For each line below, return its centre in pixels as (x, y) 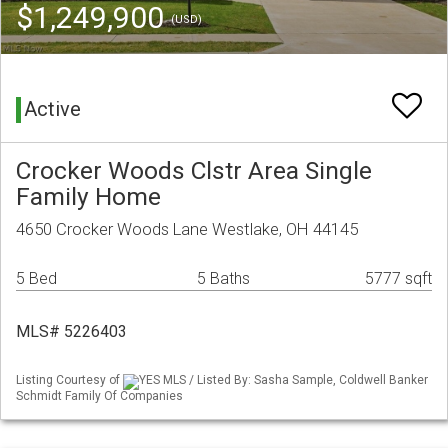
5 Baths (223, 279)
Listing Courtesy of (69, 380)
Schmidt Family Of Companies (99, 395)
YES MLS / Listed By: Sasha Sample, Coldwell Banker (283, 380)
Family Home (88, 197)
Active (52, 109)
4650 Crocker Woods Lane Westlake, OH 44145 (187, 229)
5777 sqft (398, 279)
